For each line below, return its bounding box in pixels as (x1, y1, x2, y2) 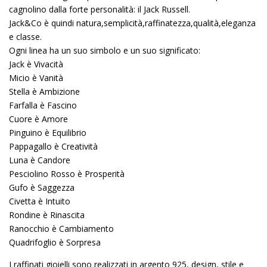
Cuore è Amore (9, 113, 68, 125)
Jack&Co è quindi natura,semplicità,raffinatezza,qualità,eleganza (9, 17, 256, 29)
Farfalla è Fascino (9, 99, 77, 111)
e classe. (9, 30, 42, 42)
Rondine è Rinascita (9, 209, 85, 221)
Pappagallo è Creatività (9, 140, 98, 152)
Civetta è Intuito (9, 195, 70, 207)
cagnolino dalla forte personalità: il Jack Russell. (9, 3, 190, 15)
